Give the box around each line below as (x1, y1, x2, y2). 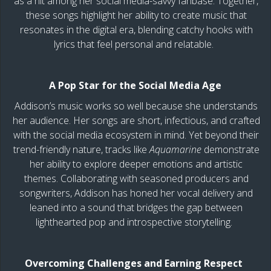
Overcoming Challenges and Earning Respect (25, 256, 247, 270)
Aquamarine (149, 142, 201, 156)
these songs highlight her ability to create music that (25, 8, 247, 22)
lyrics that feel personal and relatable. (54, 37, 218, 51)
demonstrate (201, 142, 260, 156)
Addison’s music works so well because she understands (15, 99, 258, 113)
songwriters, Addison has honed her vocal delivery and (19, 186, 253, 200)
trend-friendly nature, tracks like (13, 142, 149, 156)
